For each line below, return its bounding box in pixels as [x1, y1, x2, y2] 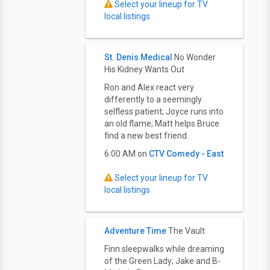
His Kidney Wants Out [104, 64, 184, 74]
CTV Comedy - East [149, 149, 224, 159]
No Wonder [174, 52, 216, 62]
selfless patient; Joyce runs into [104, 107, 224, 116]
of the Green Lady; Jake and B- [104, 256, 221, 266]
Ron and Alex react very [104, 83, 194, 92]
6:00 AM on [104, 149, 149, 159]
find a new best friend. [104, 131, 189, 140]
